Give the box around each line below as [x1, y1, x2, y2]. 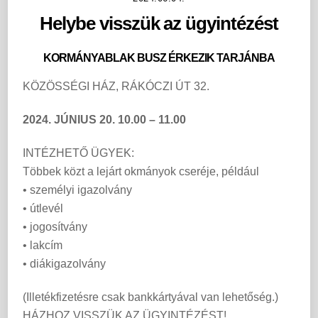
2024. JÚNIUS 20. [23, 114, 119, 126]
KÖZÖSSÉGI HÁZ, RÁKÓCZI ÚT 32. [23, 80, 210, 93]
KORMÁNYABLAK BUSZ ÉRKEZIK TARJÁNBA [43, 51, 275, 64]
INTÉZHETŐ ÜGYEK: [23, 146, 135, 159]
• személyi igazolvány [23, 183, 133, 196]
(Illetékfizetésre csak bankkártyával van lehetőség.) [23, 290, 279, 303]
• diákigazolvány [23, 257, 106, 270]
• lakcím [23, 238, 63, 251]
